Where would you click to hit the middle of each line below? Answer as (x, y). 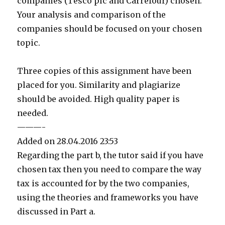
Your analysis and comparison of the (92, 14)
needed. (33, 113)
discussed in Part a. (57, 211)
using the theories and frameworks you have (108, 197)
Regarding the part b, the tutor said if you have (110, 155)
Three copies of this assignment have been (104, 71)
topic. (29, 42)
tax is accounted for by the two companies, (103, 183)
